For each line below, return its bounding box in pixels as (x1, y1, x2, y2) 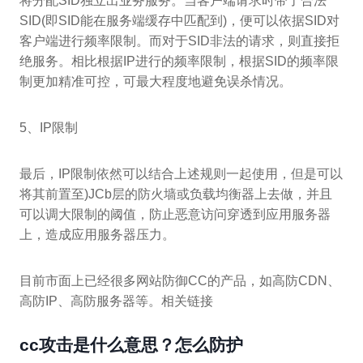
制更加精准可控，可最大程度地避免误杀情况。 (19, 74, 292, 88)
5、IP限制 (19, 120, 78, 135)
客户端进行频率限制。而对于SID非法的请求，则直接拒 (19, 33, 340, 48)
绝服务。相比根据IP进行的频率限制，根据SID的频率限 (19, 53, 339, 68)
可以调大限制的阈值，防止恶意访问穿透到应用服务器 (19, 207, 331, 221)
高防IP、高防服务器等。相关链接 (19, 293, 213, 308)
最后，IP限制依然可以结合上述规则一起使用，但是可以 (19, 166, 343, 181)
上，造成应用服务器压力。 (19, 227, 175, 241)
